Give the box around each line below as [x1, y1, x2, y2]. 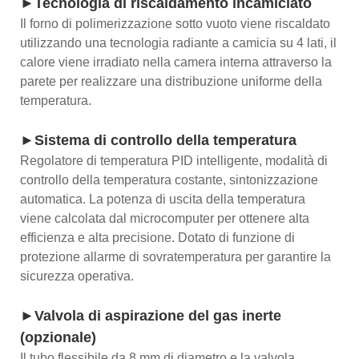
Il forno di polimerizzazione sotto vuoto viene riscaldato [20, 16, 330, 30]
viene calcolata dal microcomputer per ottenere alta [20, 211, 309, 225]
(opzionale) [20, 329, 96, 345]
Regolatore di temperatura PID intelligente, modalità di [20, 153, 328, 167]
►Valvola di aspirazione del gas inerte [20, 307, 281, 324]
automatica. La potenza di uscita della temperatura [20, 192, 305, 206]
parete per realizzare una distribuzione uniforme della [20, 74, 322, 88]
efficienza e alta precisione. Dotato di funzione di [20, 230, 295, 244]
